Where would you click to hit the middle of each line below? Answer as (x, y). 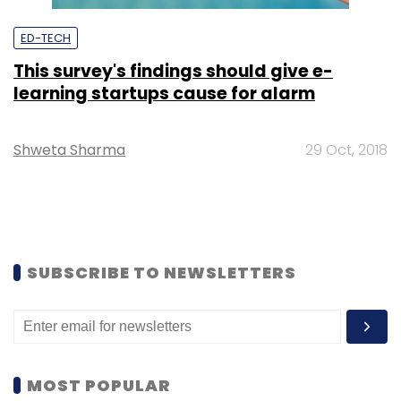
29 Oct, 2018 (346, 149)
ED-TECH (46, 38)
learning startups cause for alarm (164, 93)
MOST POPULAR (99, 385)
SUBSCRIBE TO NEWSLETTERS (162, 272)
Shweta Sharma (69, 149)
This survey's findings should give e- (173, 71)
